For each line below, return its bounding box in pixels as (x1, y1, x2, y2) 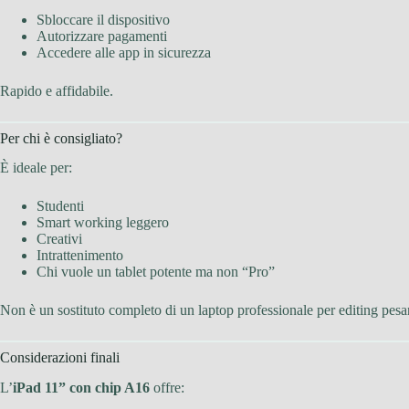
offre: (150, 380, 184, 396)
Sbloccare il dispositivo (37, 11, 170, 27)
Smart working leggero (37, 215, 169, 231)
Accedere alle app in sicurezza (37, 44, 211, 60)
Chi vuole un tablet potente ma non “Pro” (37, 264, 275, 280)
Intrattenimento (37, 247, 123, 264)
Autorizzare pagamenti (37, 27, 167, 44)
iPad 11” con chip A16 (13, 380, 150, 396)
